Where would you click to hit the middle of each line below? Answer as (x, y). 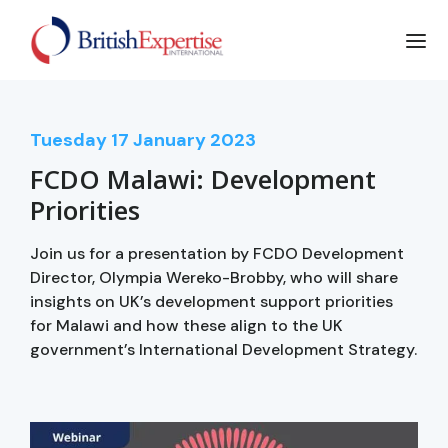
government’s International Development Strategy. (223, 349)
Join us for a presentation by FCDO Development (217, 253)
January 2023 (194, 139)
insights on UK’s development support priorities (211, 301)
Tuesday (68, 139)
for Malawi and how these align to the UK (186, 325)
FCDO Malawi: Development (203, 178)
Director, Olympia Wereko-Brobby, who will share (214, 277)
